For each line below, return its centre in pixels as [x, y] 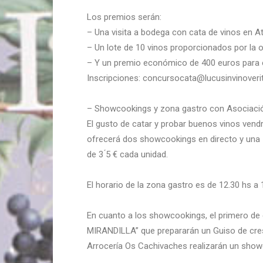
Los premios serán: [124, 17]
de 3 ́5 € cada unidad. [127, 154]
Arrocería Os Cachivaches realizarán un [164, 246]
